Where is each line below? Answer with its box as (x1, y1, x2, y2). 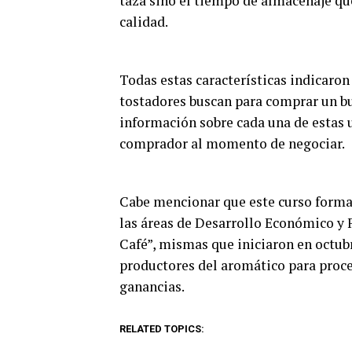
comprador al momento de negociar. (119, 134, 345, 152)
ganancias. (119, 277, 185, 295)
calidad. (119, 13, 168, 31)
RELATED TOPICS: (119, 323, 204, 335)
